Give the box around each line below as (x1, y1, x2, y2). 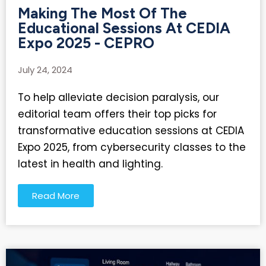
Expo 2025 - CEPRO (18, 34, 154, 52)
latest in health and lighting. (18, 157, 163, 172)
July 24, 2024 (18, 64, 72, 77)
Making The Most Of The (18, 4, 187, 23)
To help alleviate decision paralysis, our (18, 90, 219, 105)
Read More (32, 189, 80, 202)
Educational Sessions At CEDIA (18, 19, 230, 37)
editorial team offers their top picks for (18, 107, 217, 122)
